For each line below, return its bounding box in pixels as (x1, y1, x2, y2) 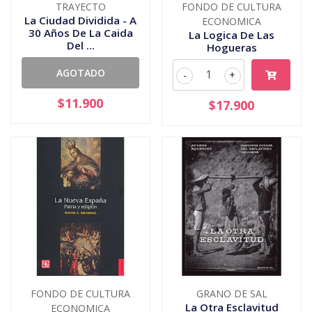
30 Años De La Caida (28, 25, 133, 40)
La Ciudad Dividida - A (24, 13, 136, 27)
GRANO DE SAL (196, 286, 267, 300)
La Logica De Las (189, 27, 274, 42)
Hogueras (206, 40, 257, 54)
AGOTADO (56, 65, 105, 79)
